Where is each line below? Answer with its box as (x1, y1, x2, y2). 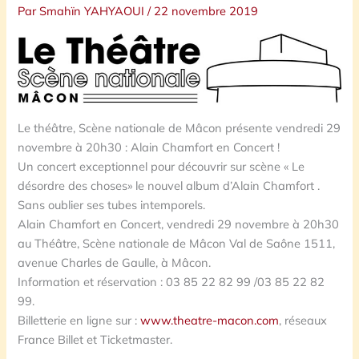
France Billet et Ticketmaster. (18, 331, 173, 347)
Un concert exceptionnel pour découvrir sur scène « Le (18, 158, 305, 174)
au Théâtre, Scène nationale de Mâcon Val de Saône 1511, (18, 235, 336, 251)
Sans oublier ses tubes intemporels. (18, 196, 206, 212)
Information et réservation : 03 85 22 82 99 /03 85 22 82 (18, 273, 325, 289)
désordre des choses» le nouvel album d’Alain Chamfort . (18, 177, 321, 193)
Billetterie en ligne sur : (18, 312, 141, 328)
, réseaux (279, 312, 328, 328)
